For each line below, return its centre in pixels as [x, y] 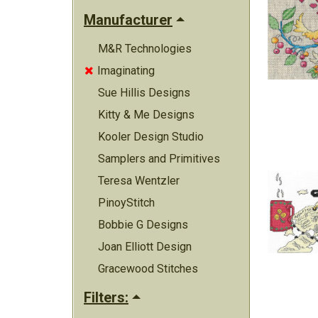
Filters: [106, 297]
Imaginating [126, 71]
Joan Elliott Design [145, 247]
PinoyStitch [126, 203]
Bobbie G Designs [143, 225]
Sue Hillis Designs [144, 93]
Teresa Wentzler [139, 181]
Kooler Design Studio [151, 137]
